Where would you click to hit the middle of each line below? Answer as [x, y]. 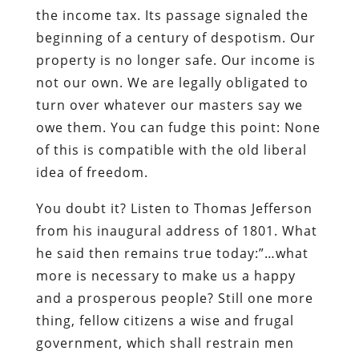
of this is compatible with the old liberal [171, 149]
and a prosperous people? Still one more [174, 298]
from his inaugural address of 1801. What [176, 230]
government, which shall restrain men [165, 343]
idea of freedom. [92, 172]
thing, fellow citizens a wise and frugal [165, 320]
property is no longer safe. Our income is [175, 60]
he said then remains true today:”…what [172, 253]
